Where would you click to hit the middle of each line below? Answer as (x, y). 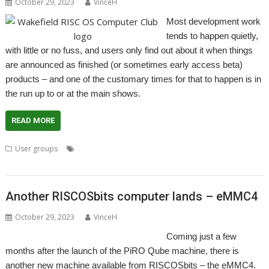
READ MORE (33, 120)
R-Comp (188, 149)
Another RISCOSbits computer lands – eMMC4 (132, 196)
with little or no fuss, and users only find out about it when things (129, 50)
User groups (37, 149)
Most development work (213, 21)
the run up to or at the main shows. (73, 93)
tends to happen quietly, (212, 36)
